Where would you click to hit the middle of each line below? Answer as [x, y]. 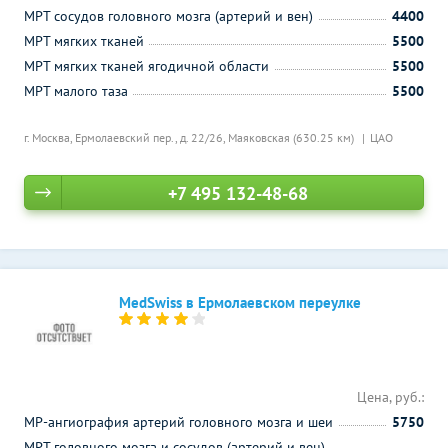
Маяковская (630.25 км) [292, 137]
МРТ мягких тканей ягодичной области [146, 66]
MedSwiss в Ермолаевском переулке [240, 302]
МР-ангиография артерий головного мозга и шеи [178, 422]
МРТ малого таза [76, 91]
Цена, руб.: [390, 397]
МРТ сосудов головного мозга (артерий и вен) [168, 16]
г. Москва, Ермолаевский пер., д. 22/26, [126, 137]
